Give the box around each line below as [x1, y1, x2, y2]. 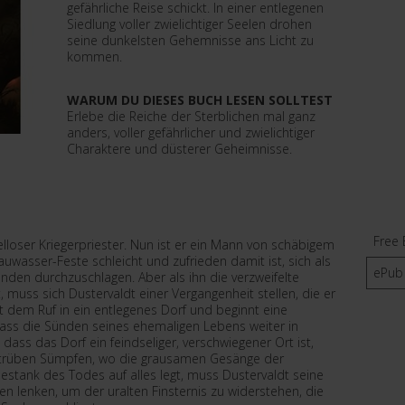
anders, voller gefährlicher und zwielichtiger [67, 124, 315, 141]
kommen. [67, 48, 122, 65]
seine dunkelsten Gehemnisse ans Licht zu [67, 32, 314, 49]
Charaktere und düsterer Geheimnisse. [67, 140, 292, 157]
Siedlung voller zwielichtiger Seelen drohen [67, 15, 312, 33]
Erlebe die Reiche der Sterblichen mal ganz [67, 108, 316, 125]
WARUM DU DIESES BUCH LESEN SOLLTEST [67, 91, 333, 108]
